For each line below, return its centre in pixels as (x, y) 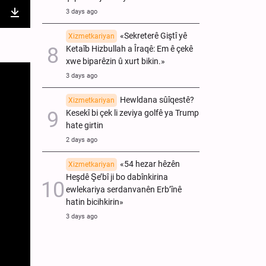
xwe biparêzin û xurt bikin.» (115, 61)
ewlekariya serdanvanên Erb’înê (124, 189)
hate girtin (85, 125)
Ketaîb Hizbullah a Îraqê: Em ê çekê (129, 49)
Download (36, 26)
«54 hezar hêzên (150, 164)
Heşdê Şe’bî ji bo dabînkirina (117, 177)
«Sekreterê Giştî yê (153, 36)
